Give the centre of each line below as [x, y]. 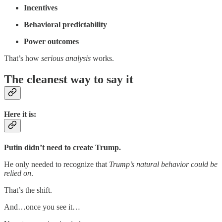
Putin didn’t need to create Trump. [62, 147]
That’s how [23, 58]
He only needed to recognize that [56, 164]
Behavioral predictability [65, 25]
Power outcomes [51, 42]
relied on [18, 173]
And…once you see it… [42, 207]
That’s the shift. [28, 190]
